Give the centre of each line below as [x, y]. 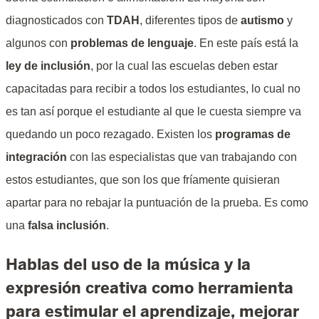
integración [36, 157]
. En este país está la [246, 43]
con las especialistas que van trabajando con [182, 157]
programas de [253, 135]
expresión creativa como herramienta [150, 288]
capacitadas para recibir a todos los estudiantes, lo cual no [153, 89]
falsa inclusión [67, 226]
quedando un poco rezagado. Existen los [110, 135]
